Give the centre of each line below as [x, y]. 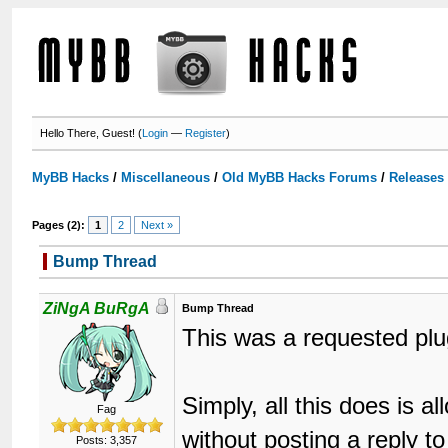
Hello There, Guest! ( [91, 133]
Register [206, 133]
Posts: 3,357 [107, 440]
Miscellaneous [166, 177]
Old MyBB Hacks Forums [300, 177]
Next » [157, 225]
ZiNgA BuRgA [97, 308]
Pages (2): [59, 225]
